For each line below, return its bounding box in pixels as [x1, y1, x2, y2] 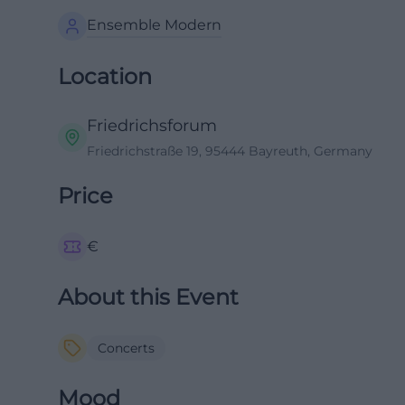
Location [58, 63, 152, 89]
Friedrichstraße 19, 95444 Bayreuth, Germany [87, 143, 372, 159]
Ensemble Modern [87, 16, 221, 33]
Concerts [98, 340, 155, 356]
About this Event [58, 284, 239, 310]
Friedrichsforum [87, 116, 217, 136]
